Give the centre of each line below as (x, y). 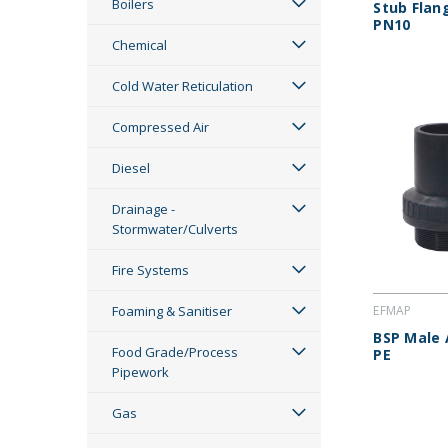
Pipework (140, 372)
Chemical (139, 45)
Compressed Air (160, 127)
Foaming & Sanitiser (172, 311)
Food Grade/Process (175, 352)
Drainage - (143, 209)
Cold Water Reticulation (182, 86)
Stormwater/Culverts (175, 229)
